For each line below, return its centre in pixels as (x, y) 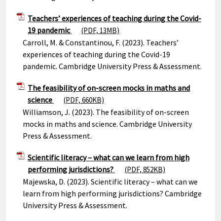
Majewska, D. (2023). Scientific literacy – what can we (110, 182)
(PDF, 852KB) (145, 169)
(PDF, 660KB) (84, 100)
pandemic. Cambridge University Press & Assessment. (112, 66)
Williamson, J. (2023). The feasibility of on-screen (106, 112)
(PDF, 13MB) (100, 30)
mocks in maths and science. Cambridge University (107, 124)
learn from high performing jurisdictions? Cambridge (112, 193)
